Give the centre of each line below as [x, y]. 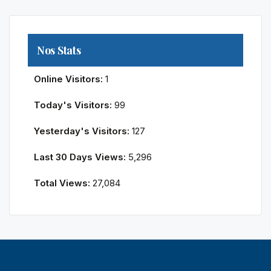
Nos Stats [59, 51]
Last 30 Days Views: [81, 157]
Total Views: [63, 183]
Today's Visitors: [74, 105]
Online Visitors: [70, 79]
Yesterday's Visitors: [83, 131]
